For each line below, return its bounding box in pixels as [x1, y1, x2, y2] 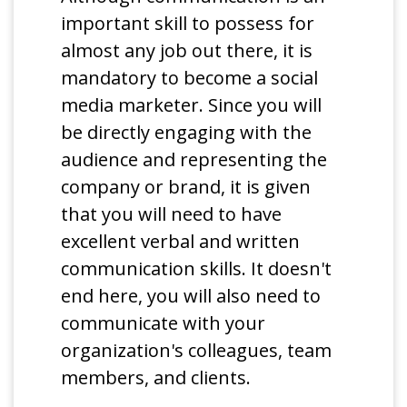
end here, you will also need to [61, 283, 322, 308]
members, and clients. [61, 364, 252, 390]
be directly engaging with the [61, 119, 313, 144]
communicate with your [61, 310, 266, 335]
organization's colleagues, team [61, 337, 333, 362]
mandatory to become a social [61, 65, 319, 90]
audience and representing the [61, 146, 328, 172]
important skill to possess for [61, 10, 315, 35]
